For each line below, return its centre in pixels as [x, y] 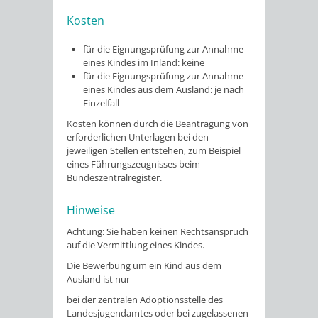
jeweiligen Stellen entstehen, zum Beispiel [154, 150]
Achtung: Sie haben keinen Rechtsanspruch [158, 231]
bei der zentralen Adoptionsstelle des [145, 299]
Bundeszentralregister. [114, 177]
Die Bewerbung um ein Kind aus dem [144, 265]
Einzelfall [102, 103]
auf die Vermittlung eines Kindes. [136, 245]
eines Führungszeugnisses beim [133, 164]
